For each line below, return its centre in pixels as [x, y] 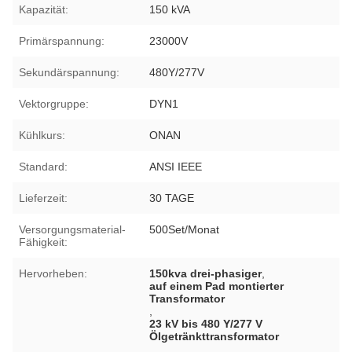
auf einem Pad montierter [217, 286]
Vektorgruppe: [54, 103]
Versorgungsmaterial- [72, 229]
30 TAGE [172, 198]
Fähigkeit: [43, 242]
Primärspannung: [62, 40]
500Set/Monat [185, 229]
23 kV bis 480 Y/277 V [206, 323]
